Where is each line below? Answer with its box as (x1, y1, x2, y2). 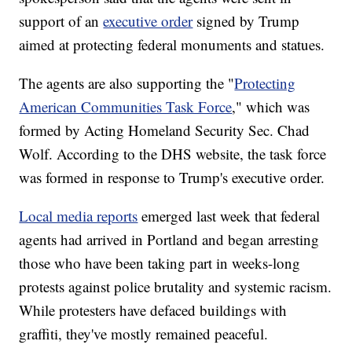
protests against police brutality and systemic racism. (19, 277, 332, 297)
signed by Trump (192, 11, 300, 31)
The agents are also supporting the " (19, 73, 235, 93)
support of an (19, 11, 104, 31)
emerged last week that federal (137, 206, 321, 226)
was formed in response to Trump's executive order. (19, 167, 325, 188)
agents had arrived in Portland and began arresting (19, 229, 320, 250)
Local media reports (19, 206, 138, 226)
